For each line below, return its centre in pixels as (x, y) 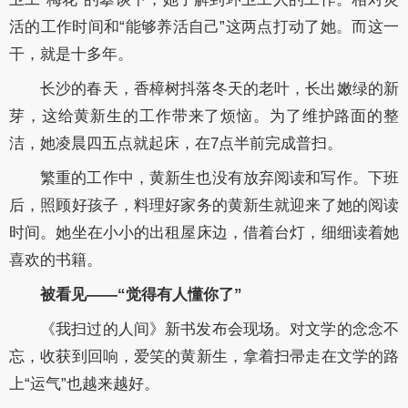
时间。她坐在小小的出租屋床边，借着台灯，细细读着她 (204, 232)
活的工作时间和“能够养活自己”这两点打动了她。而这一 (204, 26)
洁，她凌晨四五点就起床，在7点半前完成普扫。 (176, 143)
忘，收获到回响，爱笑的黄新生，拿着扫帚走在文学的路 (204, 356)
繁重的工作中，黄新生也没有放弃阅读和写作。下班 (219, 178)
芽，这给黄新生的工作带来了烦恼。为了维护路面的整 (204, 116)
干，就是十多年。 (71, 54)
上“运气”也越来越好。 (84, 383)
